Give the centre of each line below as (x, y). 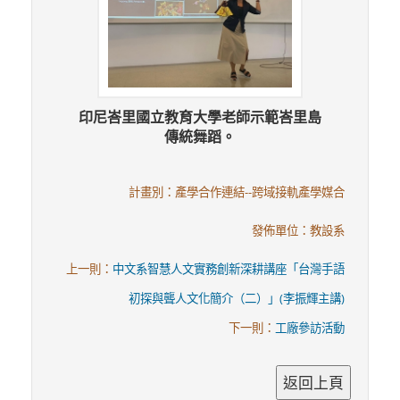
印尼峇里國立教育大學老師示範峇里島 (200, 117)
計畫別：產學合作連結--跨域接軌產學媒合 (237, 192)
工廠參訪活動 (310, 328)
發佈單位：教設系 (299, 231)
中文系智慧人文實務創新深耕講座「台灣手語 (229, 269)
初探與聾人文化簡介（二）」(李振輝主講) (237, 299)
